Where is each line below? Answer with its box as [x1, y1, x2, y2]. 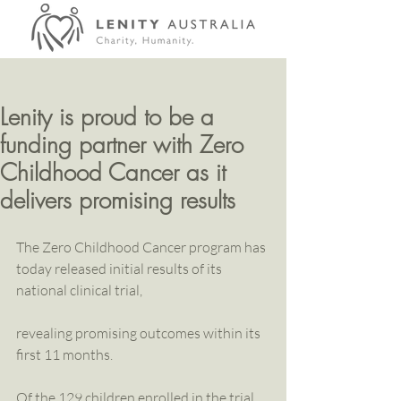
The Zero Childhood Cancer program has [16, 238, 269, 256]
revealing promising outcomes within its [16, 324, 263, 342]
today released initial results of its [16, 260, 225, 277]
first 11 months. [16, 346, 113, 363]
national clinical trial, [16, 281, 142, 299]
